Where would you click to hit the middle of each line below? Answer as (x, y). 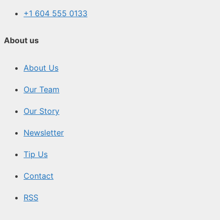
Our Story (41, 111)
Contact (39, 176)
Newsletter (44, 132)
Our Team (41, 89)
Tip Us (36, 154)
